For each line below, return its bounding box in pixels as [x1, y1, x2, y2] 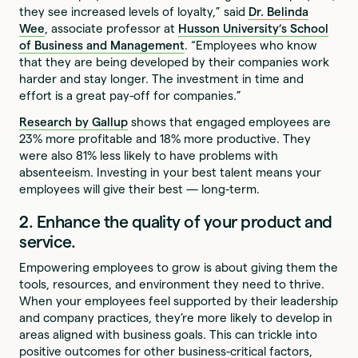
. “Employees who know [185, 38, 318, 53]
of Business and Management [19, 38, 185, 53]
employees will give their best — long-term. [19, 182, 264, 197]
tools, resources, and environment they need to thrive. [19, 277, 325, 292]
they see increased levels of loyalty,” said [19, 5, 249, 19]
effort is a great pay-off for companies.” [19, 89, 242, 103]
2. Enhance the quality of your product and [19, 213, 332, 232]
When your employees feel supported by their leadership [19, 294, 339, 308]
